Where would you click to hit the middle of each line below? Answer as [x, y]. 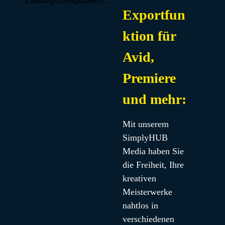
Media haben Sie [153, 151]
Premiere [149, 78]
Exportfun [154, 15]
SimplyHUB [145, 138]
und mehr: [154, 99]
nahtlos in [140, 205]
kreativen [139, 178]
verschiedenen [148, 219]
